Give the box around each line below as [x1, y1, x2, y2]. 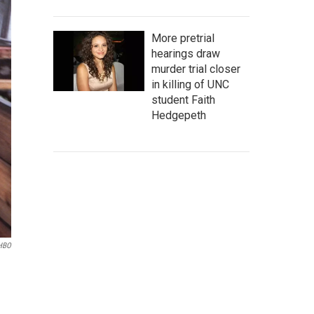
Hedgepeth [151, 109, 206, 122]
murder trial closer [151, 62, 240, 76]
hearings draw [151, 47, 220, 60]
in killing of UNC [151, 78, 229, 91]
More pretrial [151, 32, 214, 45]
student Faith [151, 93, 215, 107]
